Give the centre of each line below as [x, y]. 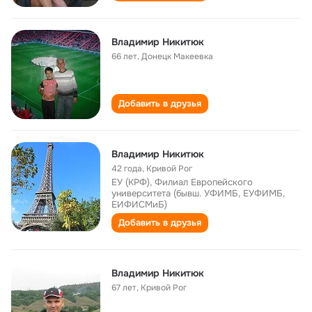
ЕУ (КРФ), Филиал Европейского [182, 182]
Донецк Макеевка [177, 56]
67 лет [124, 288]
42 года [127, 169]
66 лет [124, 56]
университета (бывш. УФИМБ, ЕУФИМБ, [198, 193]
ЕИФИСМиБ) [139, 204]
